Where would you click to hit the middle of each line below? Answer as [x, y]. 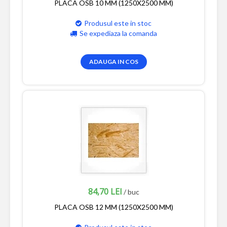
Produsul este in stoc [118, 23]
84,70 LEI [105, 191]
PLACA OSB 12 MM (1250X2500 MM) [113, 207]
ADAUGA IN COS [113, 61]
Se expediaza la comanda [118, 33]
